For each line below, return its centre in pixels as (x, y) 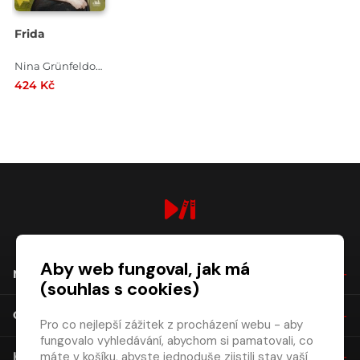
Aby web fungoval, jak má (145, 269)
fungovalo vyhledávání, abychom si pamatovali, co (177, 341)
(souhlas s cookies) (120, 289)
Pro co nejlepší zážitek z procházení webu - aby (172, 325)
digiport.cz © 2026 (180, 243)
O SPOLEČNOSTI (61, 315)
